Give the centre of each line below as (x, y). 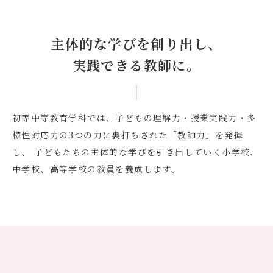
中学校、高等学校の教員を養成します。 (97, 169)
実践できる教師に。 (136, 65)
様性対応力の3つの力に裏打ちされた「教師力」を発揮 (128, 135)
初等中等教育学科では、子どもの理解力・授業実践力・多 (134, 118)
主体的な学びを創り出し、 (136, 44)
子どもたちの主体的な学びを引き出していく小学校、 (145, 152)
